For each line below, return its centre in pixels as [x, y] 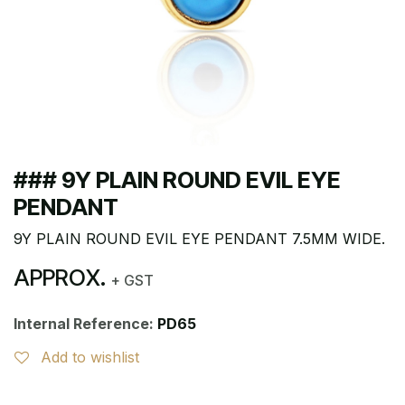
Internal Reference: [85, 323]
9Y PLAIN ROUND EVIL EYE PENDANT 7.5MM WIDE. [199, 238]
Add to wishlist [90, 357]
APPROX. [62, 277]
